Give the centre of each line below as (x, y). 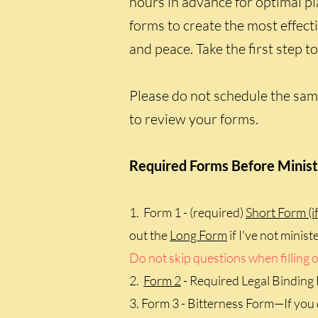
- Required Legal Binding (248, 280)
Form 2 (162, 280)
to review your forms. (194, 119)
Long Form (198, 235)
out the (149, 235)
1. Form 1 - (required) (187, 212)
